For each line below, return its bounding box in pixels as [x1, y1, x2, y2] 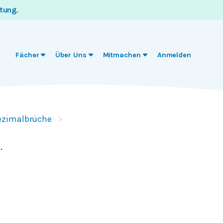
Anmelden [157, 51, 191, 59]
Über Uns [55, 51, 87, 59]
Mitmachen [103, 51, 141, 59]
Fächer [15, 51, 39, 59]
